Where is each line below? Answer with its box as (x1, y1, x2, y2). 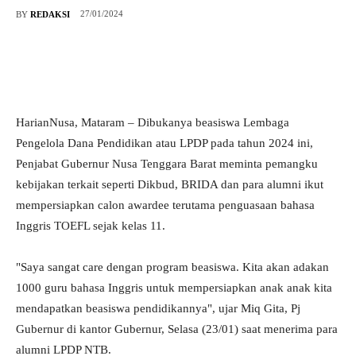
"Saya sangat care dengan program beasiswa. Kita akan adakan (16, 261, 329, 274)
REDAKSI (30, 9, 70, 19)
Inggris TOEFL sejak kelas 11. (16, 219, 165, 233)
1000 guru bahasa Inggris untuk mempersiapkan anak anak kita (16, 281, 332, 295)
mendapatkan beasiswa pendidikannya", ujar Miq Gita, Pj (16, 302, 300, 315)
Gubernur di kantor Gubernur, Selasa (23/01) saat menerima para (16, 323, 338, 336)
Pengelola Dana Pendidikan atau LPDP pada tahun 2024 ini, (16, 137, 313, 150)
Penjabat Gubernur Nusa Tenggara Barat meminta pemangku (16, 157, 318, 171)
